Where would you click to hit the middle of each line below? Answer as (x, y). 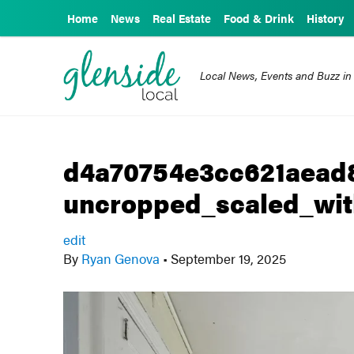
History (326, 18)
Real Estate (182, 18)
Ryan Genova (121, 258)
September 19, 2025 (227, 258)
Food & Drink (259, 18)
